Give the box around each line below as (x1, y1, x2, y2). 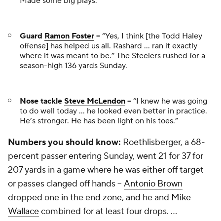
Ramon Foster (44, 31, 94, 41)
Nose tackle (20, 96, 64, 106)
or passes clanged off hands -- (8, 178, 124, 189)
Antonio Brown (124, 178, 183, 189)
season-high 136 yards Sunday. (20, 61, 127, 71)
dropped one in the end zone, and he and (8, 192, 171, 203)
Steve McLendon (64, 96, 125, 106)
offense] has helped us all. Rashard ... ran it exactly (20, 41, 197, 51)
